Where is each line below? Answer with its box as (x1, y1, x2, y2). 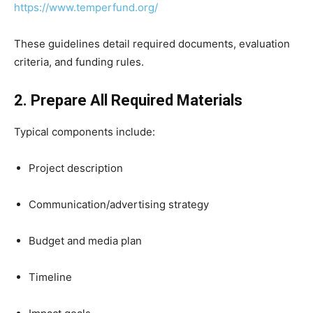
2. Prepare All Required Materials (14, 92, 242, 110)
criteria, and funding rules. (14, 55, 144, 69)
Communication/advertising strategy (29, 198, 209, 212)
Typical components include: (14, 125, 155, 139)
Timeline (29, 270, 72, 284)
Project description (29, 161, 123, 175)
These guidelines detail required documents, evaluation (14, 37, 290, 51)
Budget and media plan (29, 234, 142, 248)
